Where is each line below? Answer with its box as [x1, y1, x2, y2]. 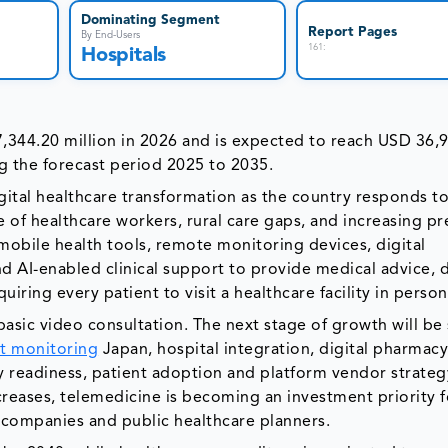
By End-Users [81, 29, 140, 40]
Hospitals [81, 45, 167, 66]
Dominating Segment [81, 13, 220, 27]
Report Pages [307, 26, 397, 40]
